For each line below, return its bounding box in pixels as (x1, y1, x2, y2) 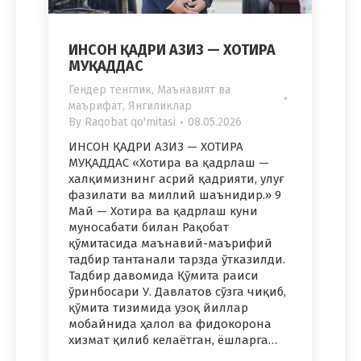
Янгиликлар (128, 98, 192, 113)
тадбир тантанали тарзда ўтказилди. (68, 251, 285, 267)
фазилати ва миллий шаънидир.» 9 (68, 187, 281, 202)
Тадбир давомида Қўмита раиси (68, 268, 259, 283)
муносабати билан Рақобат (68, 219, 229, 234)
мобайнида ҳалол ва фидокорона (68, 316, 272, 331)
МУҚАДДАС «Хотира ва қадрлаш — (68, 155, 269, 170)
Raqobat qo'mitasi (85, 114, 176, 129)
